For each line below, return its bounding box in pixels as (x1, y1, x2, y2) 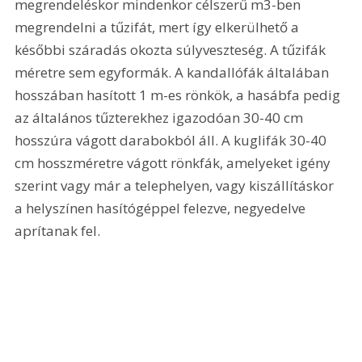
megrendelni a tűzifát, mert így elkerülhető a (15, 17, 303, 36)
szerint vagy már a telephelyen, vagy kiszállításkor (15, 175, 338, 195)
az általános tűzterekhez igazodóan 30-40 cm (15, 107, 307, 127)
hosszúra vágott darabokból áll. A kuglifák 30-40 (15, 130, 330, 149)
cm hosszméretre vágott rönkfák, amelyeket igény (15, 153, 335, 172)
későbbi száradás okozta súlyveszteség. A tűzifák (15, 40, 330, 59)
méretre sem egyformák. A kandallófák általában (15, 62, 333, 82)
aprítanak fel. (15, 221, 101, 240)
